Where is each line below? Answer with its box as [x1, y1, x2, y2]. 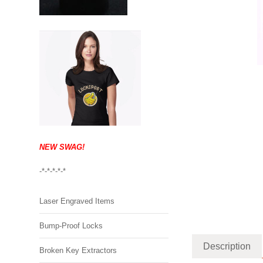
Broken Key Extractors [39, 245, 117, 255]
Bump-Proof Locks [39, 221, 103, 230]
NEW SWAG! [39, 142, 85, 151]
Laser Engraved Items [39, 196, 115, 205]
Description [203, 241, 251, 251]
